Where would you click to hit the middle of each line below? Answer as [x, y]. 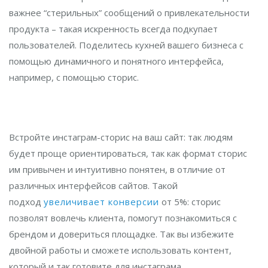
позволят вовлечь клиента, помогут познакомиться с [123, 218]
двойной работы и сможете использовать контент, [120, 250]
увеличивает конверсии [101, 202]
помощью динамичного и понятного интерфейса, [116, 61]
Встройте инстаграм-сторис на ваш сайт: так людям [121, 137]
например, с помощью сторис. [74, 77]
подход [26, 202]
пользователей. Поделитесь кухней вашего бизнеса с [126, 45]
